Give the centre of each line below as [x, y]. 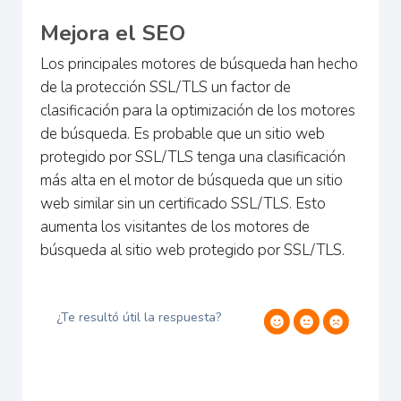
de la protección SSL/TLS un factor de [166, 87]
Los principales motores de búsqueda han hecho [199, 64]
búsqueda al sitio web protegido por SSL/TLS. [192, 250]
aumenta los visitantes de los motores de [175, 226]
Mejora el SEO [113, 33]
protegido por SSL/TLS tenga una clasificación [193, 157]
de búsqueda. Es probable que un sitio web [183, 133]
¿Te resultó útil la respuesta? [139, 317]
